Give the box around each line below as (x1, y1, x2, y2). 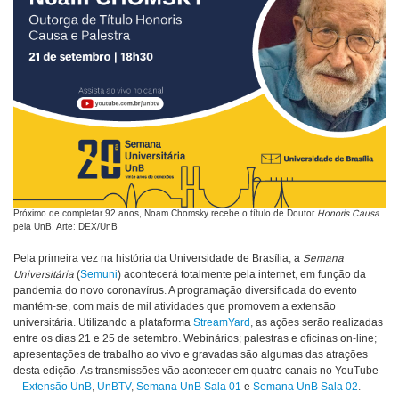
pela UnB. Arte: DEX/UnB (13, 222, 118, 233)
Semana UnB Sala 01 (136, 380, 241, 395)
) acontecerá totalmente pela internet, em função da (118, 268, 366, 282)
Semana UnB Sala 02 (253, 380, 358, 395)
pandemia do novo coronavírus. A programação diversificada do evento (13, 284, 357, 298)
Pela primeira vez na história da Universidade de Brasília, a (13, 252, 303, 266)
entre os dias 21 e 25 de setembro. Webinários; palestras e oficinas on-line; (13, 332, 377, 346)
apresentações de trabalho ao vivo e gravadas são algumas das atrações (13, 348, 368, 362)
